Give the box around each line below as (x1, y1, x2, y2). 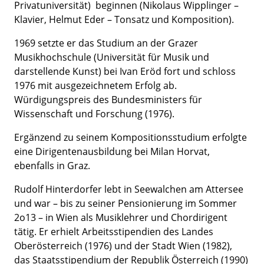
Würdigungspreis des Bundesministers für (14, 93, 202, 106)
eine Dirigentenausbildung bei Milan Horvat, (14, 145, 210, 158)
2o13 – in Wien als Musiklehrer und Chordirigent (14, 211, 227, 224)
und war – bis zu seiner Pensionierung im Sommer (14, 197, 237, 210)
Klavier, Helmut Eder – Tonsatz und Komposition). (14, 13, 234, 26)
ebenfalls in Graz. (14, 159, 90, 172)
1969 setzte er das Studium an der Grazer (14, 37, 198, 49)
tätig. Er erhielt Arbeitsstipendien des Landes (14, 225, 213, 238)
